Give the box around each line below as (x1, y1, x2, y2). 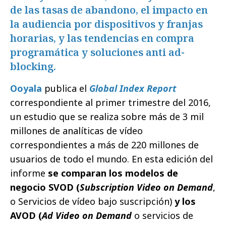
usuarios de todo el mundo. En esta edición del (10, 153, 213, 165)
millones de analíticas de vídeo (10, 125, 143, 137)
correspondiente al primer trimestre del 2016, (10, 96, 211, 109)
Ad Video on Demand (42, 209, 132, 222)
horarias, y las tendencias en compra (10, 31, 194, 45)
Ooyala (10, 82, 42, 95)
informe (10, 167, 48, 180)
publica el (42, 82, 89, 95)
